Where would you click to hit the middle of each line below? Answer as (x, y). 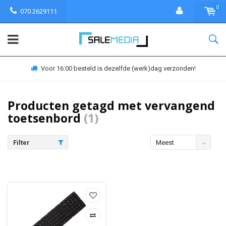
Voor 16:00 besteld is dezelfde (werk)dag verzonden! (118, 68)
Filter (21, 143)
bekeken (168, 158)
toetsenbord (46, 118)
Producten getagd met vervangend (111, 105)
